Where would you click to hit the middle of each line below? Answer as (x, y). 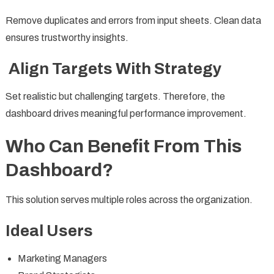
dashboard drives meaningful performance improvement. (126, 113)
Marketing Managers (62, 258)
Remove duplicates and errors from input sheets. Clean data (133, 20)
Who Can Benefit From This (123, 146)
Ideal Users (49, 230)
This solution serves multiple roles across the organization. (129, 199)
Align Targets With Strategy (113, 68)
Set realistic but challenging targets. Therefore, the (115, 96)
